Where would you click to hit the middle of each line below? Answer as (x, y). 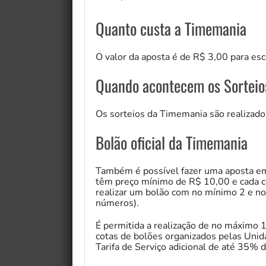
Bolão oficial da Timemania (172, 143)
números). (117, 203)
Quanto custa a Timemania (171, 29)
